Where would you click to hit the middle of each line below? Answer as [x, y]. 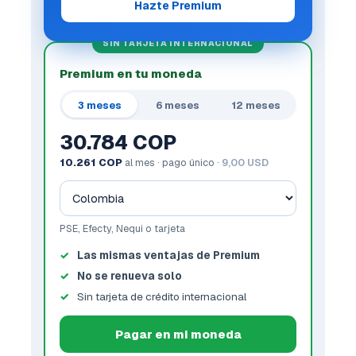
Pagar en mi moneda [178, 334]
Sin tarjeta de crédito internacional [162, 296]
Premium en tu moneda [131, 74]
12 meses [256, 105]
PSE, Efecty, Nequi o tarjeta [122, 228]
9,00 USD [245, 163]
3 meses [100, 105]
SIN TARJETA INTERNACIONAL [178, 43]
